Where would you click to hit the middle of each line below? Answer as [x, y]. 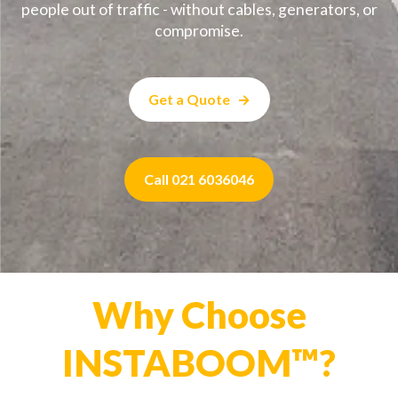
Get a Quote [189, 99]
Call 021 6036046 [199, 179]
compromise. [199, 30]
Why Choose [199, 314]
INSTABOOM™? [199, 362]
